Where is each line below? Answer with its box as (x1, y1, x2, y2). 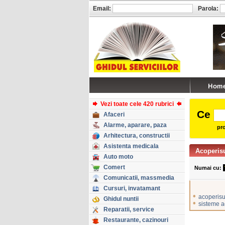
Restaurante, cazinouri (103, 216, 168, 223)
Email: (93, 5, 111, 12)
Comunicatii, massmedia (103, 174, 174, 181)
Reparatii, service (103, 206, 154, 213)
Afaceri (103, 111, 125, 118)
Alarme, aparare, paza (103, 122, 167, 129)
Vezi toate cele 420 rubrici (100, 100, 174, 107)
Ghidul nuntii (103, 195, 139, 202)
